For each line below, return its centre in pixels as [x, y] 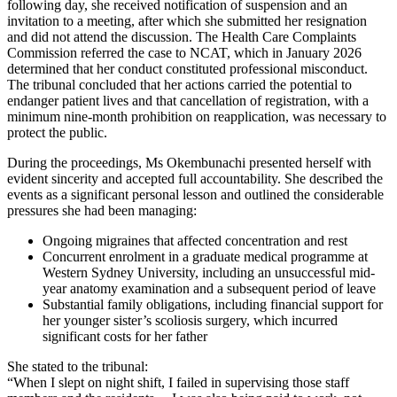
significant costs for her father [125, 336]
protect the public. [57, 132]
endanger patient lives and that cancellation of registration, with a [188, 100]
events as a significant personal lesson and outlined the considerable [195, 194]
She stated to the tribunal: [78, 366]
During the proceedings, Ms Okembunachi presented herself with [189, 162]
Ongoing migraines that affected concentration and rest [195, 240]
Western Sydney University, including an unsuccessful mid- [209, 272]
